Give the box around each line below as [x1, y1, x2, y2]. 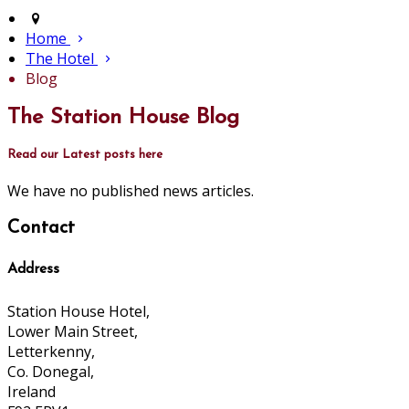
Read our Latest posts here [7, 149, 163, 162]
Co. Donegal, [7, 361, 94, 382]
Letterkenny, [7, 341, 95, 362]
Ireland [7, 381, 56, 402]
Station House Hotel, [7, 300, 150, 321]
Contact [7, 219, 75, 238]
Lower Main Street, [7, 320, 138, 341]
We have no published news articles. [7, 181, 254, 202]
